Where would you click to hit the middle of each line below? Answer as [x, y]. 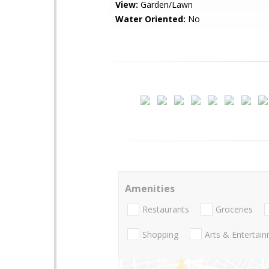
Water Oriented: [150, 19]
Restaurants [166, 210]
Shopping [160, 234]
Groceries [234, 210]
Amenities [150, 189]
